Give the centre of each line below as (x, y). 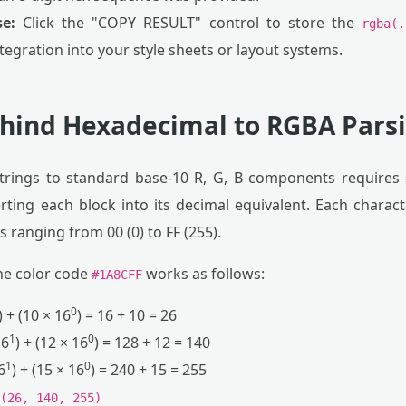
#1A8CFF (117, 275)
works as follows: (203, 274)
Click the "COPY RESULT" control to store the (188, 23)
